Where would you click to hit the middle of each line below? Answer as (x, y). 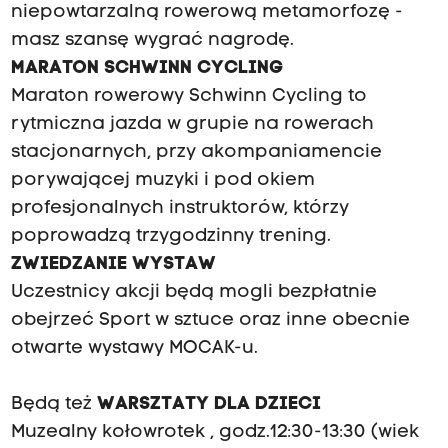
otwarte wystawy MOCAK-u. (134, 349)
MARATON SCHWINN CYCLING (146, 69)
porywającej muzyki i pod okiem (162, 181)
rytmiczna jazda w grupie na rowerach (192, 125)
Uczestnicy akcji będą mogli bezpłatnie (193, 293)
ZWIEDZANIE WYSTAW (113, 265)
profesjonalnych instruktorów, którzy (179, 209)
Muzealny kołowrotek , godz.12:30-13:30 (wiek (214, 433)
